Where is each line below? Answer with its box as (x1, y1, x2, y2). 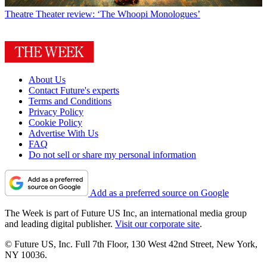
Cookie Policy (29, 117, 82, 128)
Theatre (5, 9, 33, 20)
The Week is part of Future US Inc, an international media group (5, 208, 247, 219)
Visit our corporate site (115, 219, 200, 229)
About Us (29, 74, 66, 85)
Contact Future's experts (29, 85, 119, 96)
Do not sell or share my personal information (29, 150, 196, 160)
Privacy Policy (29, 107, 83, 117)
